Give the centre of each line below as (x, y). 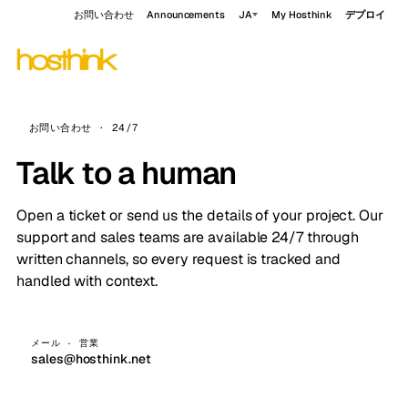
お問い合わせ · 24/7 (84, 127)
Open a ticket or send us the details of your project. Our (200, 215)
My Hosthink (302, 15)
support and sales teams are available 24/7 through (188, 237)
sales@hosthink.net (91, 359)
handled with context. (87, 281)
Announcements (186, 15)
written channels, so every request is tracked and (178, 259)
